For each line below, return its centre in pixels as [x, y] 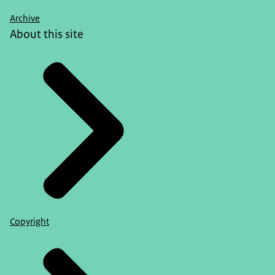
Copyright [29, 221]
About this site [47, 34]
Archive [25, 18]
